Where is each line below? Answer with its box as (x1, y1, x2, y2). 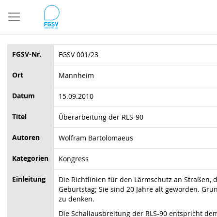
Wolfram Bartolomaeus (59, 133, 133, 142)
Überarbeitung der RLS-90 (59, 112, 143, 122)
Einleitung (12, 174, 46, 184)
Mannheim (59, 71, 94, 80)
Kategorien (12, 154, 48, 163)
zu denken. (59, 194, 94, 203)
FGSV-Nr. (12, 49, 42, 59)
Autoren (12, 133, 40, 142)
